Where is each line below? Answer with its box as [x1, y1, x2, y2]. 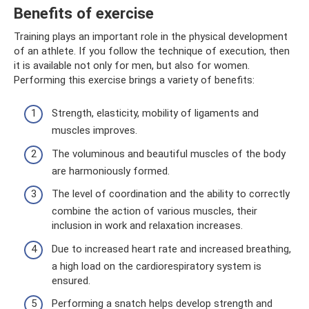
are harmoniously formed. [52, 164, 170, 177]
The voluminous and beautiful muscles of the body [52, 147, 286, 160]
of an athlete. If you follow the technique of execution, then [14, 44, 290, 57]
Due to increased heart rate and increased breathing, [52, 242, 291, 255]
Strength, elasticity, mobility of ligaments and [52, 107, 259, 119]
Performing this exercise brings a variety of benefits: [14, 73, 255, 86]
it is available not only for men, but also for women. [14, 59, 250, 72]
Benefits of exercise [14, 4, 154, 23]
